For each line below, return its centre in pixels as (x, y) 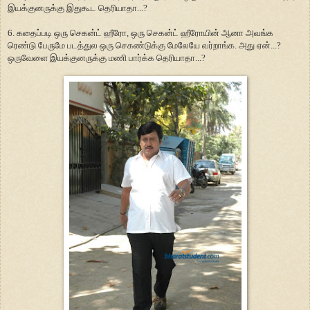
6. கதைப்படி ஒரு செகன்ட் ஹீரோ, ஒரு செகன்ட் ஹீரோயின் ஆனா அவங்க (140, 33)
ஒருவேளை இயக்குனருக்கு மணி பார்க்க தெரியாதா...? (107, 57)
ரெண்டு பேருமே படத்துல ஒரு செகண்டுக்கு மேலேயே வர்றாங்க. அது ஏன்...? (144, 45)
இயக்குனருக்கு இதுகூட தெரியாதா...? (77, 8)
